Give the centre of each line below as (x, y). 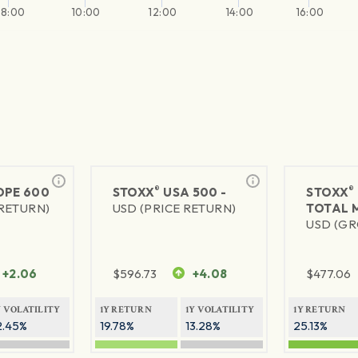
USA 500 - (193, 193)
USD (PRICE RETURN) (174, 209)
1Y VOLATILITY (220, 310)
